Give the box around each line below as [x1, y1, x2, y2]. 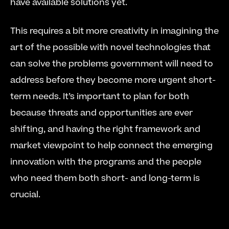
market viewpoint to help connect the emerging [10, 140, 213, 152]
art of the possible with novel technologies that [10, 41, 211, 54]
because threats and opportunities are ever [10, 107, 193, 119]
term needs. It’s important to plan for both [10, 90, 189, 103]
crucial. [10, 189, 40, 201]
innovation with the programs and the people [10, 156, 201, 168]
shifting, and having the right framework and [10, 123, 200, 135]
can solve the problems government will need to [10, 58, 213, 70]
